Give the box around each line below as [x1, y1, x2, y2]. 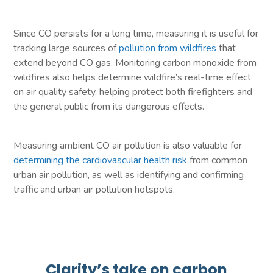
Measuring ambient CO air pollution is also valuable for [13, 138, 243, 152]
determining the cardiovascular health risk [13, 153, 188, 167]
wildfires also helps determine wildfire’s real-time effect [13, 70, 252, 84]
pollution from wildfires [119, 41, 217, 55]
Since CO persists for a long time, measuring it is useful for [13, 26, 259, 40]
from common [187, 153, 248, 167]
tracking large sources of [13, 41, 119, 55]
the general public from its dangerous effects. [13, 99, 207, 113]
